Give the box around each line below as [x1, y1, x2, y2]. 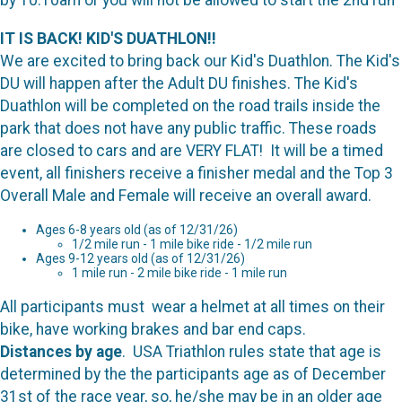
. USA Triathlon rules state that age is [122, 342, 381, 361]
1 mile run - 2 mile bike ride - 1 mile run [72, 266, 287, 281]
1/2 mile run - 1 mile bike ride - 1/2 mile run [72, 237, 312, 252]
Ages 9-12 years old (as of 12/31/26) [36, 251, 245, 267]
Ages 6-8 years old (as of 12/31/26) [36, 223, 238, 238]
